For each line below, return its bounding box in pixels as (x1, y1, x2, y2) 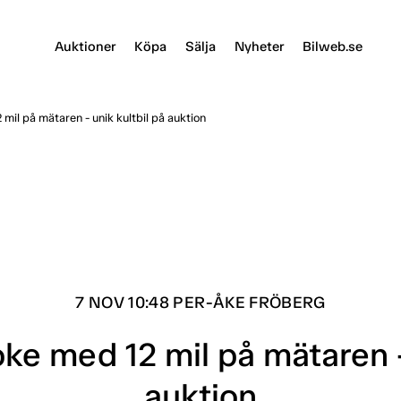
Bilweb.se (302, 38, 363, 55)
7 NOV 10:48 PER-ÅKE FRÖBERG (75, 292, 326, 312)
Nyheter (234, 38, 284, 55)
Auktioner (54, 38, 115, 55)
